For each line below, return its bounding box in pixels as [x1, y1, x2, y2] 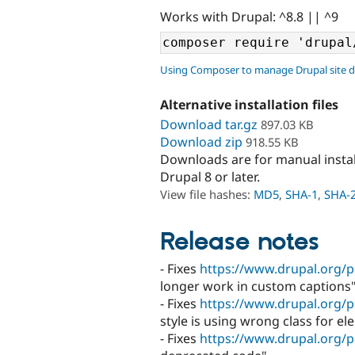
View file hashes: [160, 185, 254, 202]
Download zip [160, 132, 242, 151]
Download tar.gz [160, 115, 258, 133]
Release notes [160, 226, 319, 258]
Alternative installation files [160, 96, 338, 114]
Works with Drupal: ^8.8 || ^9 [160, 7, 338, 25]
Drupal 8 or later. [160, 167, 260, 185]
